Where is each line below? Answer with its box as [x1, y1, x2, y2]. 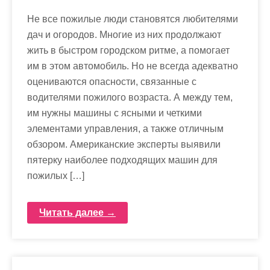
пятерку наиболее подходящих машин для [27, 154, 218, 165]
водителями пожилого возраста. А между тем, [27, 92, 233, 102]
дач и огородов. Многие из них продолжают [27, 29, 221, 40]
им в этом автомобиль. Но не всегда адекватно [27, 60, 238, 71]
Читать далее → [39, 207, 116, 218]
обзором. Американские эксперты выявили [27, 139, 221, 149]
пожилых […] [27, 170, 84, 181]
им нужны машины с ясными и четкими [27, 107, 202, 118]
